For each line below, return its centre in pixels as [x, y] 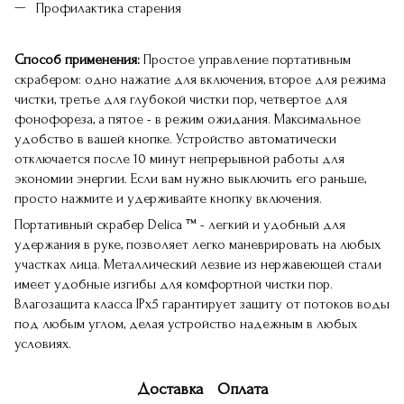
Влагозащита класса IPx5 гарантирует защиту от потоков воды [202, 303]
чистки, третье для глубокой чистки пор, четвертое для [181, 99]
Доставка [170, 390]
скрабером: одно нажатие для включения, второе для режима [200, 79]
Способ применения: [77, 59]
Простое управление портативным [245, 59]
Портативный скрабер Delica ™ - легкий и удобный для [180, 224]
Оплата [242, 390]
